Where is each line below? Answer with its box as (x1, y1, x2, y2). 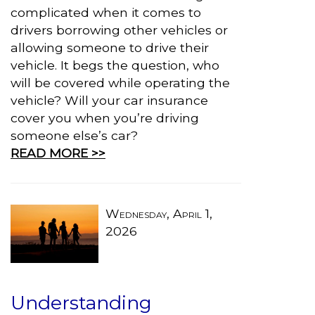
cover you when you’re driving (11, 110, 199, 125)
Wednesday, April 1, (105, 206, 212, 221)
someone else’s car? (11, 128, 138, 143)
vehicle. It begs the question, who (11, 58, 219, 72)
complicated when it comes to (11, 5, 201, 20)
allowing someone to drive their (11, 40, 209, 55)
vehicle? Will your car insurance (11, 93, 208, 108)
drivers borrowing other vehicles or (11, 22, 228, 37)
